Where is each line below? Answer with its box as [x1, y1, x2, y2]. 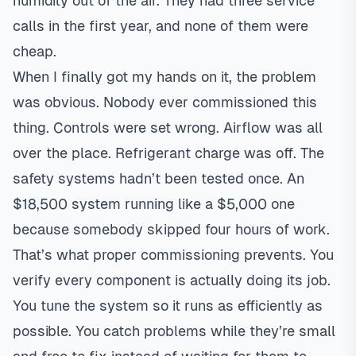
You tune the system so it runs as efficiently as [13, 297, 323, 314]
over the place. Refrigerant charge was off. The [13, 145, 324, 161]
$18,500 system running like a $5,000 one [13, 195, 295, 212]
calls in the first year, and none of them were [13, 17, 308, 34]
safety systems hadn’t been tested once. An [13, 170, 304, 187]
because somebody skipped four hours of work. [13, 221, 330, 238]
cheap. [13, 43, 56, 60]
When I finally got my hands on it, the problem [13, 68, 316, 85]
